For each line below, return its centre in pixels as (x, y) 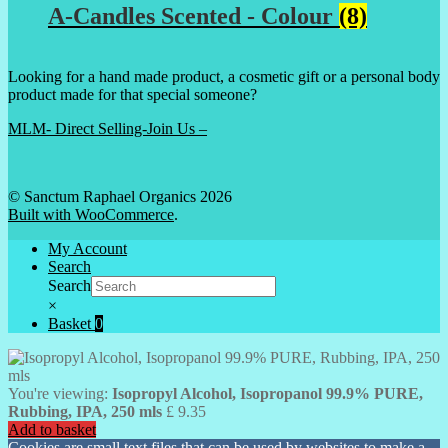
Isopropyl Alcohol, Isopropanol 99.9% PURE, (267, 393)
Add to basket (52, 429)
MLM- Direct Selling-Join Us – (107, 128)
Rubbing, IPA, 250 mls (85, 411)
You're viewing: (60, 393)
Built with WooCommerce (91, 214)
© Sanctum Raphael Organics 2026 (120, 196)
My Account (87, 248)
